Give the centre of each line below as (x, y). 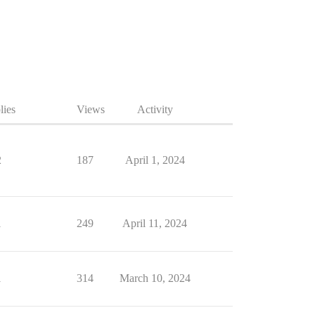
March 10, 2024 (155, 278)
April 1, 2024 (155, 160)
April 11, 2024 (155, 223)
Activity (155, 109)
